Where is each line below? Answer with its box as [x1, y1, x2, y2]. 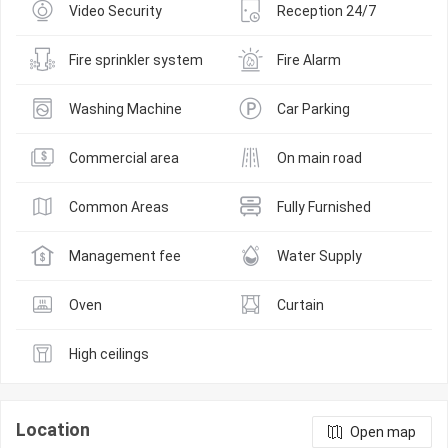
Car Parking [277, 100, 350, 117]
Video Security [69, 2, 162, 19]
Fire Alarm [277, 51, 341, 68]
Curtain [277, 296, 324, 313]
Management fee [69, 247, 181, 264]
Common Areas [69, 198, 169, 215]
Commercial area [69, 149, 179, 166]
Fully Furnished [277, 198, 371, 215]
